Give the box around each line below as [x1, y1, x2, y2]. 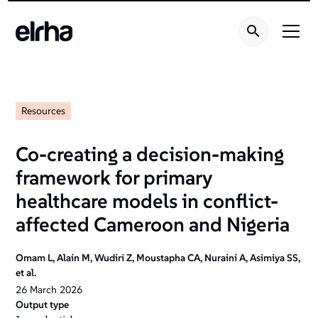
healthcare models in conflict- [16, 189, 279, 214]
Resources [21, 104, 66, 117]
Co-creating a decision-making [16, 142, 285, 167]
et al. [16, 266, 37, 279]
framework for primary [16, 165, 214, 190]
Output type [16, 298, 70, 311]
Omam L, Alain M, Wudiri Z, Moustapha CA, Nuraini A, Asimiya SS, [16, 251, 301, 264]
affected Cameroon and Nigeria [16, 212, 290, 237]
